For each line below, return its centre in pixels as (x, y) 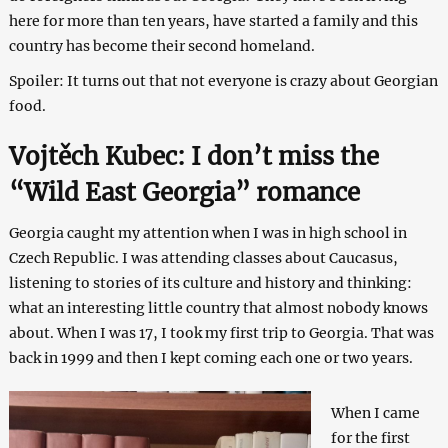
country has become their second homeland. (161, 45)
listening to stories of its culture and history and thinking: (210, 282)
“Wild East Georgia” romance (184, 192)
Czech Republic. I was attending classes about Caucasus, (203, 257)
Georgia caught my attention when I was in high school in (207, 232)
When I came (375, 412)
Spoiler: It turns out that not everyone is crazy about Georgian (223, 80)
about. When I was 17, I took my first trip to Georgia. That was (221, 332)
